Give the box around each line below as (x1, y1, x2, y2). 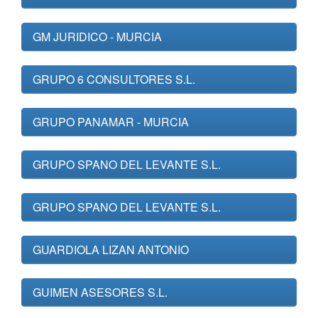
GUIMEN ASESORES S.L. (33, 284, 168, 300)
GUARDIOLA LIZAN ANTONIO (33, 241, 189, 258)
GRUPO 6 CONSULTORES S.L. (33, 71, 195, 87)
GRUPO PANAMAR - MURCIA (33, 114, 189, 130)
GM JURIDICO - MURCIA (33, 28, 162, 45)
